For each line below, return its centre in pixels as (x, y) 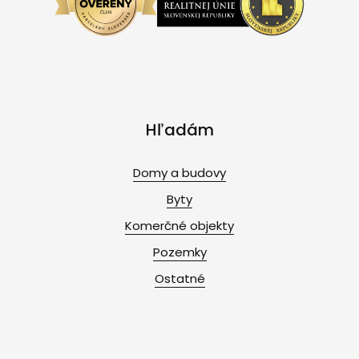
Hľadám (179, 130)
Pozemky (179, 252)
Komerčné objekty (179, 225)
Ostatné (179, 278)
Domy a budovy (179, 172)
